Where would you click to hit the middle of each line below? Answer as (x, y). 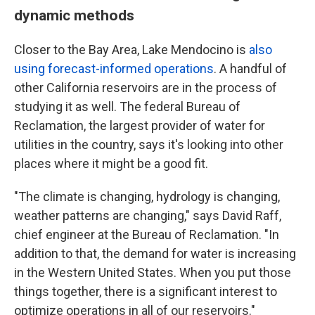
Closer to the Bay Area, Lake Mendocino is (131, 50)
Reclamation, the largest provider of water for (140, 126)
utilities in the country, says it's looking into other (149, 145)
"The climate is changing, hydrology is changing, (147, 197)
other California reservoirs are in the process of (146, 88)
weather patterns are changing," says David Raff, (148, 216)
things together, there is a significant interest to (146, 292)
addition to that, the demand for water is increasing (155, 254)
